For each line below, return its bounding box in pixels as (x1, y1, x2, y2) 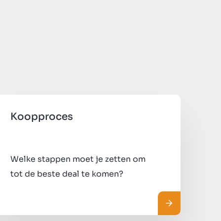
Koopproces (10, 110, 73, 123)
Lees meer (165, 197, 207, 208)
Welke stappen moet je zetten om (10, 153, 146, 164)
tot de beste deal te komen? (10, 168, 123, 179)
